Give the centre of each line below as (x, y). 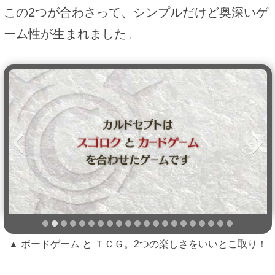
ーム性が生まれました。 (71, 34)
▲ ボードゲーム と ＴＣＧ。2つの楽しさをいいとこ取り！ (137, 244)
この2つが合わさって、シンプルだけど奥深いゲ (136, 12)
